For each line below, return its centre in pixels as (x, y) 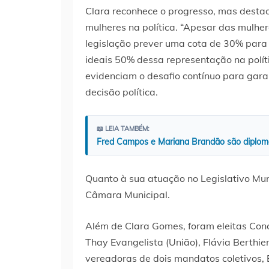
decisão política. (122, 92)
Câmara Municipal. (128, 194)
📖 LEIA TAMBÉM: (123, 128)
